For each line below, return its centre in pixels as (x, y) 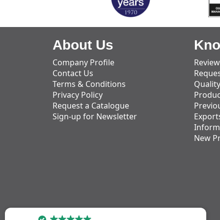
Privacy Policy (78, 95)
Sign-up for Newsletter (95, 116)
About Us (83, 45)
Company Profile (83, 62)
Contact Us (73, 73)
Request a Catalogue (91, 106)
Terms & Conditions (89, 84)
